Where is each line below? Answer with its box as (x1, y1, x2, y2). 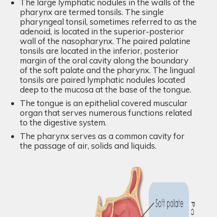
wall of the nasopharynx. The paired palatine (20, 35, 190, 46)
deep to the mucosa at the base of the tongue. (20, 84, 191, 94)
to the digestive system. (20, 117, 107, 127)
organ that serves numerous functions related (20, 107, 192, 118)
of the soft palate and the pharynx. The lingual (20, 64, 195, 75)
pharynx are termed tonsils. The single (20, 6, 164, 17)
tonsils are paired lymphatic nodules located (20, 74, 185, 85)
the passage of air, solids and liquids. (20, 140, 156, 151)
